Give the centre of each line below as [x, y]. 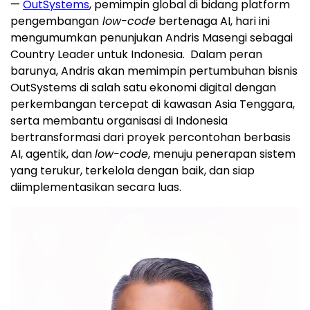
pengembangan [55, 21]
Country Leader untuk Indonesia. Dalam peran [136, 55]
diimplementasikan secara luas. [96, 188]
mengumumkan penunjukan [88, 38]
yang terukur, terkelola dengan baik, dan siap [133, 171]
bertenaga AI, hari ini [213, 21]
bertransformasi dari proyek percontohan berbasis [151, 138]
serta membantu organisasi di [93, 121]
